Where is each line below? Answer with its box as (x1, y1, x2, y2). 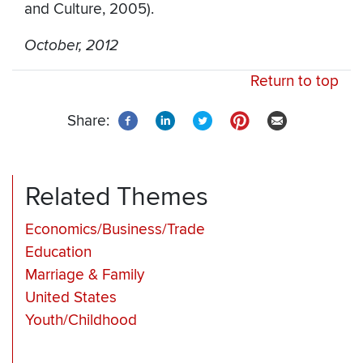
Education (25, 243, 92, 263)
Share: (67, 112, 109, 131)
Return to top (250, 72, 339, 92)
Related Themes (25, 181, 208, 213)
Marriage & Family (25, 266, 144, 285)
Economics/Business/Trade (25, 220, 205, 240)
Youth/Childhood (25, 311, 137, 331)
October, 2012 (24, 36, 118, 55)
